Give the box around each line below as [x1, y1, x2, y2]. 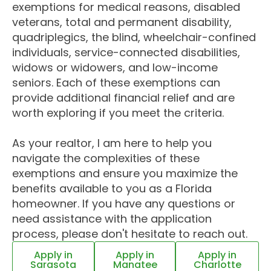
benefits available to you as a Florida [12, 181, 212, 196]
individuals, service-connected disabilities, [12, 45, 240, 60]
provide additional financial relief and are [12, 90, 235, 105]
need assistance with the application [12, 211, 212, 226]
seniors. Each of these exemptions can [12, 75, 220, 90]
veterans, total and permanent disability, [12, 15, 232, 30]
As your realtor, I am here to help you [12, 135, 212, 151]
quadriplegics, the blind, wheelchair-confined [12, 30, 256, 45]
